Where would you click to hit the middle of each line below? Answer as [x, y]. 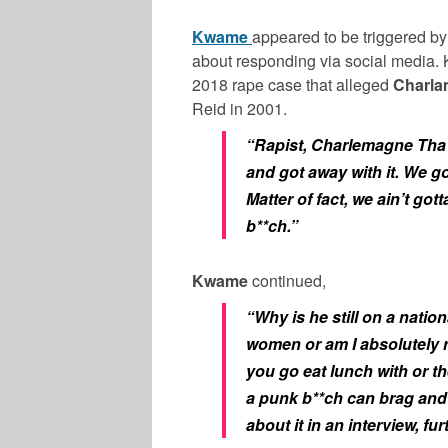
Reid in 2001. [239, 108]
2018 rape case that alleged [292, 84]
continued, [287, 280]
